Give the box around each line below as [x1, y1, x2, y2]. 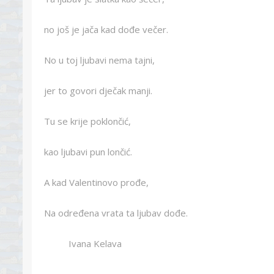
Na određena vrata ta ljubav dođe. [44, 207, 188, 219]
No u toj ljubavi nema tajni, [44, 54, 155, 66]
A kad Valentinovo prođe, [44, 176, 149, 188]
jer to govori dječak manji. [44, 84, 152, 97]
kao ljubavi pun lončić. [44, 146, 132, 158]
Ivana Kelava [44, 237, 122, 250]
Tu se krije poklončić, [44, 115, 131, 127]
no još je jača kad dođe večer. [44, 23, 168, 35]
